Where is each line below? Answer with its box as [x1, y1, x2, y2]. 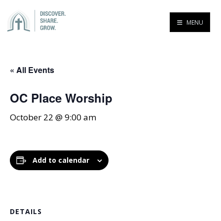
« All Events [10, 64, 54, 75]
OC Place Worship [10, 89, 112, 106]
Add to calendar [33, 155, 89, 165]
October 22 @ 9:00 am [10, 111, 96, 123]
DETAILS [10, 207, 42, 216]
